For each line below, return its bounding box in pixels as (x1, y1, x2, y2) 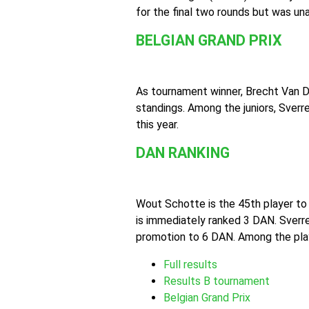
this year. (136, 118, 179, 131)
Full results (163, 258, 217, 271)
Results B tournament (163, 275, 270, 288)
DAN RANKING (136, 144, 230, 161)
